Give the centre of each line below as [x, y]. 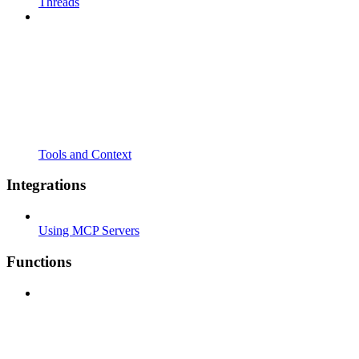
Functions [39, 261]
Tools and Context [85, 154]
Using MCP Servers [89, 231]
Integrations [46, 185]
